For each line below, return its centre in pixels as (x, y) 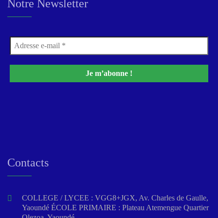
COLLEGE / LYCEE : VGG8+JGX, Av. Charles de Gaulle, (115, 198)
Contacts (28, 163)
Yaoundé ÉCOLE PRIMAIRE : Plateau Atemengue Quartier (115, 208)
